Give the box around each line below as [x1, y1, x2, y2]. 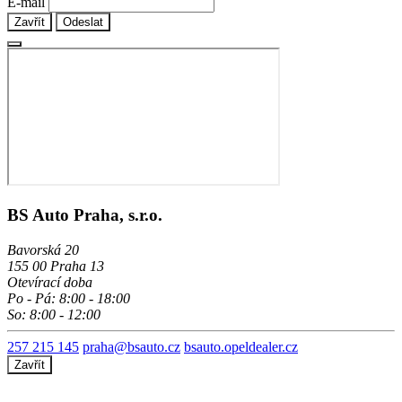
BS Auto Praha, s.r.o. [7, 205, 162, 225]
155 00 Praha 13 [7, 258, 104, 275]
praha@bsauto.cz [83, 339, 180, 355]
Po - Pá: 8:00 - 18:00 [7, 291, 130, 307]
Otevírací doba [7, 275, 92, 291]
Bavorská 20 [7, 242, 79, 258]
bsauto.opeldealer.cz [184, 339, 298, 355]
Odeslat [63, 14, 103, 29]
